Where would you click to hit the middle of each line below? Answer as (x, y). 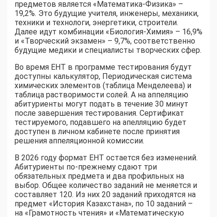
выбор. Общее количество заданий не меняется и (106, 185)
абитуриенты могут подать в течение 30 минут (101, 104)
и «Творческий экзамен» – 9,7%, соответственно (105, 41)
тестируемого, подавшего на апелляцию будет (101, 122)
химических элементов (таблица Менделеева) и (103, 85)
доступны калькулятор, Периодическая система (103, 76)
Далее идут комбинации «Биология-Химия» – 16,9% (108, 31)
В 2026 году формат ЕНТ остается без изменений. (106, 157)
